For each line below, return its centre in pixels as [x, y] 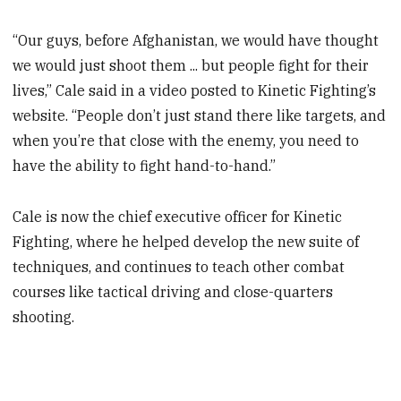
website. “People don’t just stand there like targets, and [200, 116]
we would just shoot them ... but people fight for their [191, 66]
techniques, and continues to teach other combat [179, 267]
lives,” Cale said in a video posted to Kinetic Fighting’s [195, 91]
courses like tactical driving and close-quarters [173, 292]
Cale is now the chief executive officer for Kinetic [178, 217]
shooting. [44, 317]
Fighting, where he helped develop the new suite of [186, 242]
